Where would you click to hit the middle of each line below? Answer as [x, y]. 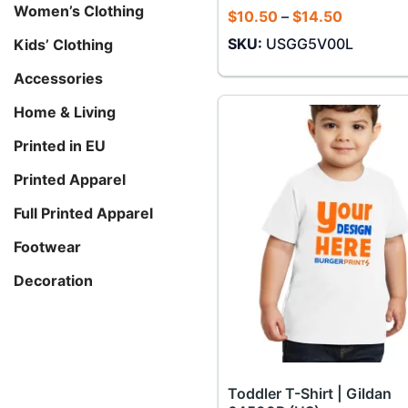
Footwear [47, 246]
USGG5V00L [309, 43]
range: [363, 30]
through [369, 59]
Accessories [58, 78]
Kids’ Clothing [63, 44]
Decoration [53, 280]
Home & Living [65, 112]
